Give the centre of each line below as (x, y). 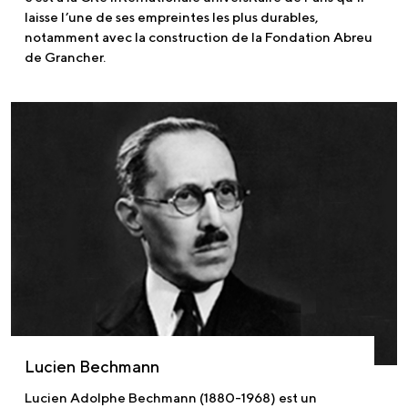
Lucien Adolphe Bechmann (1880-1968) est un (171, 397)
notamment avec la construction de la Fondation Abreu (199, 37)
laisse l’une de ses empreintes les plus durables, (172, 17)
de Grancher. (65, 57)
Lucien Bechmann (92, 366)
